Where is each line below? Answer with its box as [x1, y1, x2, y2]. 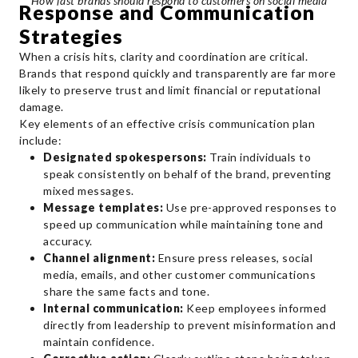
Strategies [19, 23, 123, 48]
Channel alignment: [43, 250, 155, 265]
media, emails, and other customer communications [43, 267, 316, 281]
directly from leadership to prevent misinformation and [43, 317, 336, 332]
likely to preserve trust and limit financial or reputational [19, 82, 320, 97]
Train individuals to [206, 149, 311, 164]
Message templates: [43, 200, 163, 214]
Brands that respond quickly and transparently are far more [19, 66, 336, 80]
